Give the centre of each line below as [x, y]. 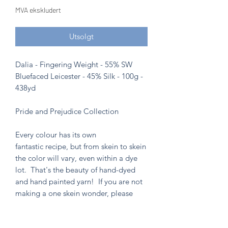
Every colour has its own [56, 134]
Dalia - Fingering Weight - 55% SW [74, 64]
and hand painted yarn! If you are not [79, 181]
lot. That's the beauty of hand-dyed [75, 169]
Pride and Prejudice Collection [67, 111]
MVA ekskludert [38, 10]
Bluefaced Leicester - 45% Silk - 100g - [79, 76]
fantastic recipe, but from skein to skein [81, 146]
